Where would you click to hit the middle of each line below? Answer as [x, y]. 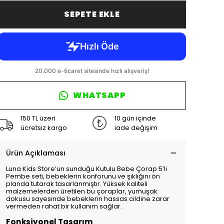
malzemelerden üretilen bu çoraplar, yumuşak [82, 191]
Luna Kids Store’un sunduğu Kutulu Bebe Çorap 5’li [86, 169]
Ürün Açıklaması [36, 153]
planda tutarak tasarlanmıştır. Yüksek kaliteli [77, 184]
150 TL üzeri [38, 118]
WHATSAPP [99, 95]
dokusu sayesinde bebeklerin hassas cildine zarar [88, 199]
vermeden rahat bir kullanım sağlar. [64, 206]
